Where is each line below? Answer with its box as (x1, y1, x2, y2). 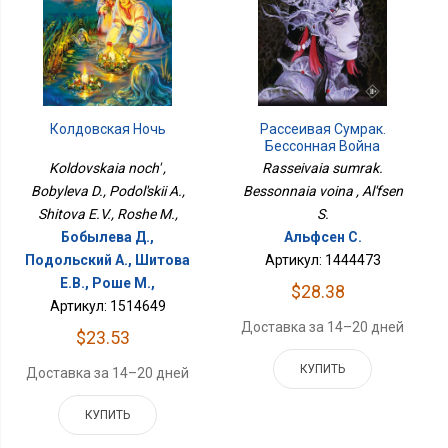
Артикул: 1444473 (264, 251, 381, 268)
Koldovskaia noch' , (49, 159, 167, 176)
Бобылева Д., (61, 228, 155, 245)
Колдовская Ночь (49, 120, 166, 137)
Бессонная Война (265, 137, 381, 154)
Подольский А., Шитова (25, 251, 191, 268)
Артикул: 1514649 (49, 297, 166, 314)
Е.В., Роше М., (60, 274, 156, 291)
